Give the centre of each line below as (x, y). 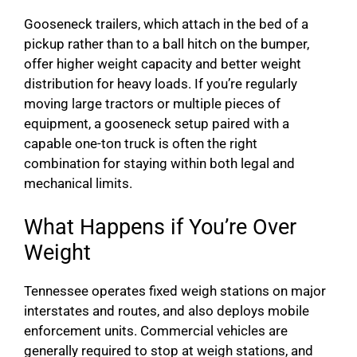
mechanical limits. (78, 184)
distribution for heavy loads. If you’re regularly (161, 84)
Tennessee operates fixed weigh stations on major (175, 290)
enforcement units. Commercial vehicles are (156, 330)
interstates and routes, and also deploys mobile (167, 310)
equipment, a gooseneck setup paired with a (157, 124)
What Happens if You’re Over (160, 227)
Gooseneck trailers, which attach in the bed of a (166, 24)
